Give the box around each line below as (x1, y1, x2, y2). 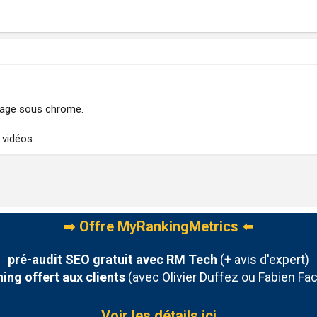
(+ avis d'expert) (217, 251, 309, 267)
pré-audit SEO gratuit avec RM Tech (8, 251, 217, 267)
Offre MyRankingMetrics (79, 217, 238, 235)
